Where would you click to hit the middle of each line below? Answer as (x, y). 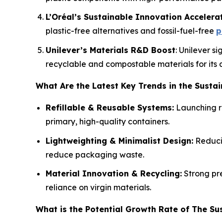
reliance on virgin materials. (98, 188)
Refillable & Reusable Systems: (110, 108)
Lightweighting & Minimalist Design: (119, 140)
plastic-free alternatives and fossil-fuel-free (131, 31)
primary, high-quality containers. (108, 122)
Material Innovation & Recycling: (114, 174)
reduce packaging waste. (95, 154)
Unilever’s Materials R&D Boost (111, 50)
